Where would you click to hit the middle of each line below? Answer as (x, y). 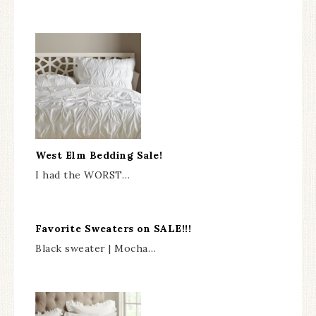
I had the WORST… (83, 175)
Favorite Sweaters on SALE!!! (113, 228)
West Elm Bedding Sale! (99, 155)
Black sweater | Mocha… (96, 248)
